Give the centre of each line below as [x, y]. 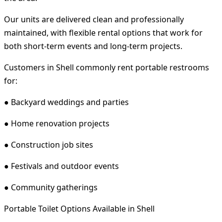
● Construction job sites [49, 144]
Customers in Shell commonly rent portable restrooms [107, 67]
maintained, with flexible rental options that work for [103, 32]
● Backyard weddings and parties [66, 102]
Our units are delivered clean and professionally [94, 19]
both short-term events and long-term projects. [93, 46]
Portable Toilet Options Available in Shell [79, 208]
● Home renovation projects [57, 123]
